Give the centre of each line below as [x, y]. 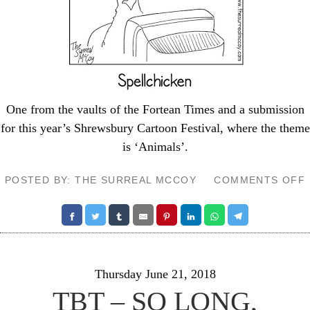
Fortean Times [178, 109]
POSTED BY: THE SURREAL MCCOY [101, 180]
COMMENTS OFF [260, 180]
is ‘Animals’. [155, 147]
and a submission [259, 109]
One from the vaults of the [74, 109]
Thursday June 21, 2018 [155, 274]
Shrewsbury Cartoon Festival [147, 128]
